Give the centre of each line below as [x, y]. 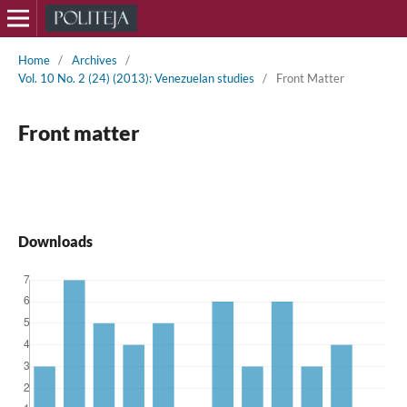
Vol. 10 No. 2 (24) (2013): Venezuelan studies [136, 78]
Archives [94, 60]
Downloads [55, 241]
